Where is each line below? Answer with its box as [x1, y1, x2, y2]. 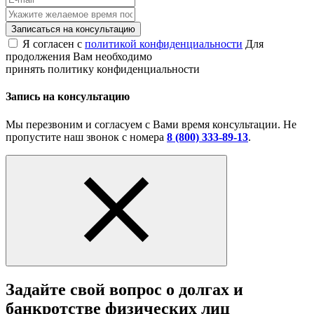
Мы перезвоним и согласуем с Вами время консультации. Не [6, 118, 296, 130]
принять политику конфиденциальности [6, 63, 200, 76]
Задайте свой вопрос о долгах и [6, 280, 243, 299]
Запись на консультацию [6, 90, 130, 103]
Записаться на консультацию [11, 24, 135, 35]
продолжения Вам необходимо [6, 50, 152, 63]
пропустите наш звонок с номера [6, 130, 167, 143]
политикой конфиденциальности [85, 38, 243, 50]
